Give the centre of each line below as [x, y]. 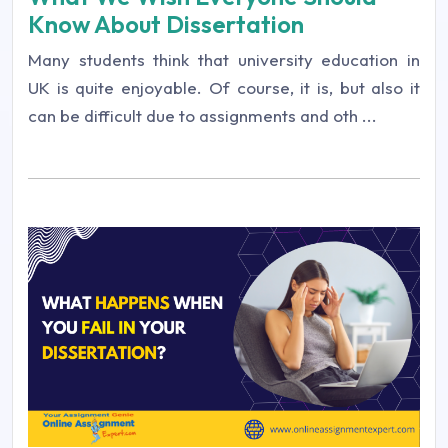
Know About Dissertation [166, 23]
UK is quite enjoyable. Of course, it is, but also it [224, 87]
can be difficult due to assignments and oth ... [202, 115]
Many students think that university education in [224, 59]
